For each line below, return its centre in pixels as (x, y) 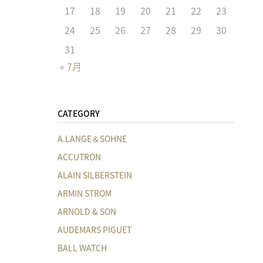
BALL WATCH (82, 247)
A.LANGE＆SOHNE (92, 138)
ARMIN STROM (85, 193)
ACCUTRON (79, 156)
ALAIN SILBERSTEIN (95, 175)
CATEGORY (79, 113)
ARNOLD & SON (87, 211)
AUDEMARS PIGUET (95, 229)
